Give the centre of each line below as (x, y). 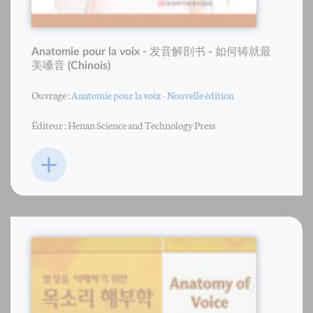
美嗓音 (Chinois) (71, 65)
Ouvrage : (51, 94)
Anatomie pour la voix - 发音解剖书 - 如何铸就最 (151, 51)
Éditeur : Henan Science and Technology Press (123, 124)
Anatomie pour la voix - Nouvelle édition (153, 94)
